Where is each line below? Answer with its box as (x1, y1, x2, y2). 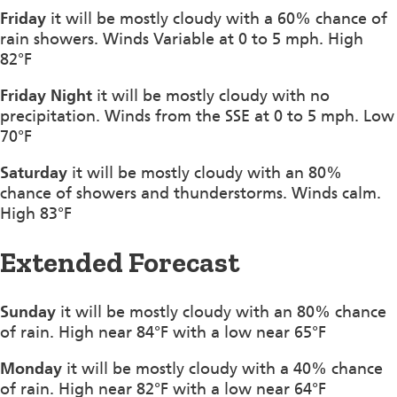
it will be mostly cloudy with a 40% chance (62, 358, 383, 378)
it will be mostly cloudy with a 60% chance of (46, 8, 387, 28)
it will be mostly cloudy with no (92, 85, 330, 105)
